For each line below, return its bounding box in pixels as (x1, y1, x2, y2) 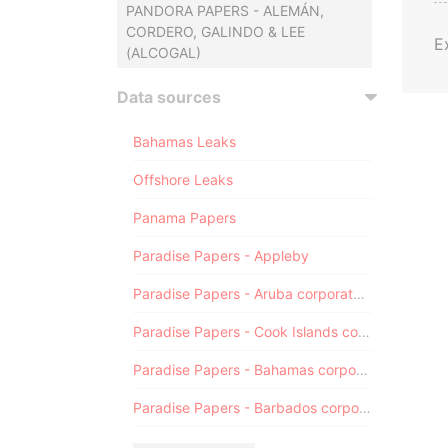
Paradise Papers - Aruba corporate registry (353, 285, 365, 302)
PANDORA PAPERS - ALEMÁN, (126, 2, 324, 19)
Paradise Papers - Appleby (133, 247, 309, 264)
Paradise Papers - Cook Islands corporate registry (358, 323, 370, 340)
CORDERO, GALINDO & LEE (126, 23, 305, 40)
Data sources (117, 87, 221, 107)
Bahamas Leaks (133, 133, 236, 150)
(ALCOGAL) (126, 44, 201, 61)
